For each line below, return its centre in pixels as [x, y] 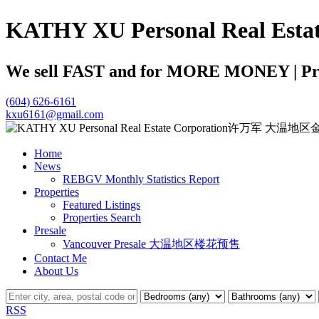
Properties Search [102, 217]
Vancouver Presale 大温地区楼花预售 [151, 244]
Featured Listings [101, 204]
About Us [56, 271]
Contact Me [61, 258]
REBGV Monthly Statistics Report [141, 179]
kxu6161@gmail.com [54, 114]
